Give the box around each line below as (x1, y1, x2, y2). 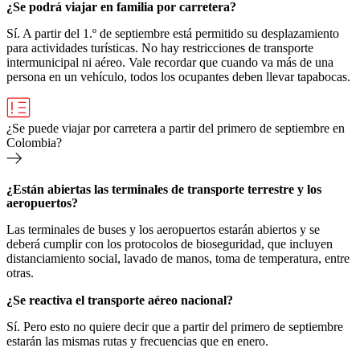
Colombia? (6, 135, 62, 149)
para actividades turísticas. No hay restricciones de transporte (6, 40, 313, 55)
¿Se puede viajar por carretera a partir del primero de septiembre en (6, 121, 345, 135)
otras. (6, 265, 34, 280)
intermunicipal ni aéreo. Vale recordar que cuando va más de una (6, 55, 333, 69)
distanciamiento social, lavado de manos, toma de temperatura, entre (6, 251, 350, 265)
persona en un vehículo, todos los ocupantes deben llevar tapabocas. (6, 69, 350, 84)
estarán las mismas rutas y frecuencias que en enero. (6, 333, 268, 348)
